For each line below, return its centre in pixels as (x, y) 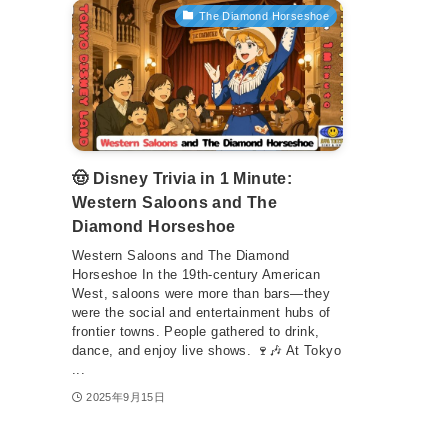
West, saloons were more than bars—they (201, 293)
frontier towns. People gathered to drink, (196, 331)
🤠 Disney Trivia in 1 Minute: (182, 179)
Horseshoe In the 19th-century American (196, 274)
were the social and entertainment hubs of (201, 312)
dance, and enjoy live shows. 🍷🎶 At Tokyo (206, 350)
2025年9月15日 (126, 396)
